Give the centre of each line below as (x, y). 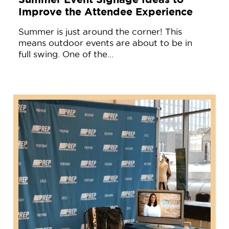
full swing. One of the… (66, 54)
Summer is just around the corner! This (100, 31)
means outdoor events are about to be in (105, 43)
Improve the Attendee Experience (105, 11)
